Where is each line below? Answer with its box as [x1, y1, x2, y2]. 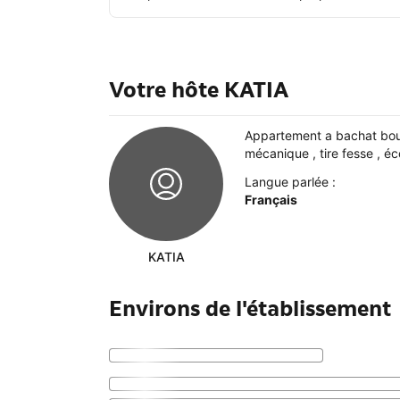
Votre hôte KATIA [109, 76, 288, 104]
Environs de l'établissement [109, 295, 391, 323]
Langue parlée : [245, 174, 336, 190]
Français [245, 192, 297, 208]
